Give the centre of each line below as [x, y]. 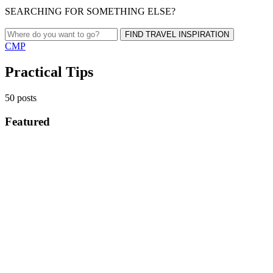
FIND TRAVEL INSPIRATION [177, 34]
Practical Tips [49, 72]
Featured [27, 121]
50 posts [21, 97]
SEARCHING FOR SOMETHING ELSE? [90, 11]
